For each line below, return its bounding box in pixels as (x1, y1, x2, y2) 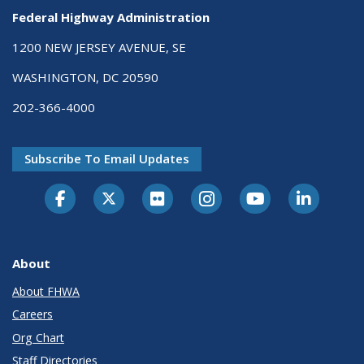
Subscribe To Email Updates (24, 150, 189, 167)
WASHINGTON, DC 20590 (12, 69, 158, 86)
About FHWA (12, 283, 80, 299)
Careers (12, 306, 53, 323)
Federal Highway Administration (12, 9, 210, 26)
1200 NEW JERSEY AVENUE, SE (12, 39, 186, 56)
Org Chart (12, 329, 64, 345)
